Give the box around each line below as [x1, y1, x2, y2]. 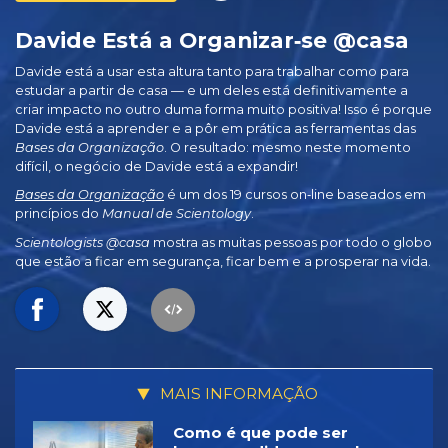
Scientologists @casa [15, 234, 150, 250]
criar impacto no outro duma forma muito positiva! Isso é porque [15, 101, 432, 117]
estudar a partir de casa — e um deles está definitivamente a [15, 82, 408, 98]
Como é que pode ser [173, 422, 348, 442]
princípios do [15, 206, 102, 222]
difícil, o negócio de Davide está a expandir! [15, 158, 298, 174]
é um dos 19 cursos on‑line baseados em [164, 187, 426, 203]
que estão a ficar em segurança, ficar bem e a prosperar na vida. [15, 253, 431, 269]
